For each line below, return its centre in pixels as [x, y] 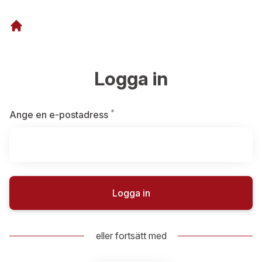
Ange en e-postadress [59, 115]
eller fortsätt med [131, 236]
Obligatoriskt [142, 114]
